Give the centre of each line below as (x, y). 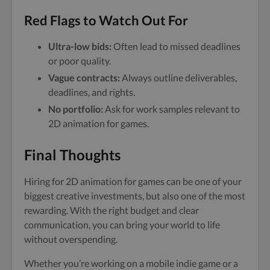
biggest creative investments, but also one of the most (135, 195)
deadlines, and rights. (92, 92)
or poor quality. (80, 60)
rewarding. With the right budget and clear (111, 210)
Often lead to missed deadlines (176, 46)
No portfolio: (76, 108)
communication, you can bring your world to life (122, 224)
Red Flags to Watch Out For (106, 20)
